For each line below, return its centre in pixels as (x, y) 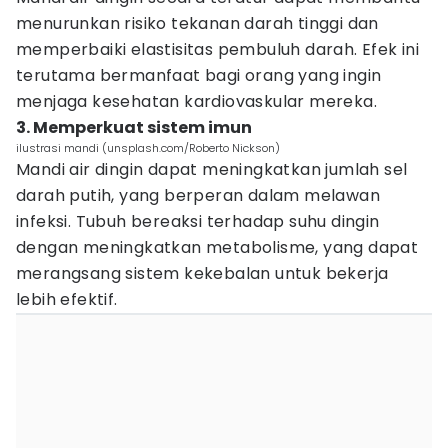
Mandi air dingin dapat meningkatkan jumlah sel (212, 169)
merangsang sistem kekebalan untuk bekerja (202, 273)
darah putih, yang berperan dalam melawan (198, 195)
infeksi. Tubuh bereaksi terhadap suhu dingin (198, 221)
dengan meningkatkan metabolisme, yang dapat (217, 247)
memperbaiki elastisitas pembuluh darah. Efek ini (218, 49)
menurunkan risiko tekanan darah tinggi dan (197, 23)
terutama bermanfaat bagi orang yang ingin (199, 75)
